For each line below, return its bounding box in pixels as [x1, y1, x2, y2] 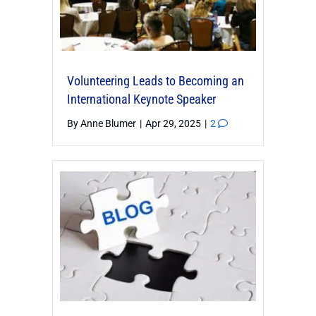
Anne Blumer [80, 117, 136, 129]
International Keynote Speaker [67, 91, 216, 107]
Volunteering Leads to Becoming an [67, 73, 244, 88]
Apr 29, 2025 [145, 117, 203, 129]
